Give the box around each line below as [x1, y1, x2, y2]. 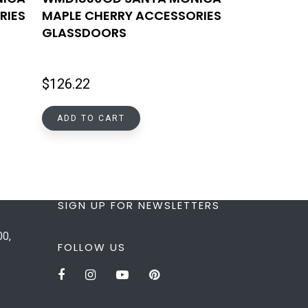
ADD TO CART [56, 113, 125, 124]
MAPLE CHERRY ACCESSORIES [41, 7, 221, 25]
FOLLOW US [57, 240, 126, 254]
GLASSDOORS [41, 24, 126, 42]
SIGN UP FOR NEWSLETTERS [57, 198, 220, 212]
